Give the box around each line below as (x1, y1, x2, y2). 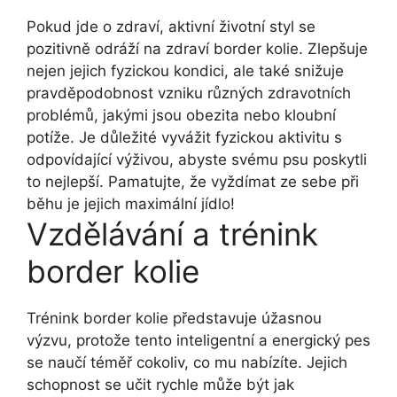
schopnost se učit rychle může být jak (27, 375, 294, 393)
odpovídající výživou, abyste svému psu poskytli (27, 150, 367, 168)
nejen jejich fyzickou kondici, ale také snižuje (27, 61, 344, 80)
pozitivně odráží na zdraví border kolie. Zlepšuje (27, 39, 368, 58)
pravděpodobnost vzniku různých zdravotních (27, 83, 351, 102)
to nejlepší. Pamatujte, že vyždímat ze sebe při (27, 172, 359, 191)
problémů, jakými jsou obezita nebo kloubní (27, 105, 336, 124)
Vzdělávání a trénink (27, 214, 318, 253)
